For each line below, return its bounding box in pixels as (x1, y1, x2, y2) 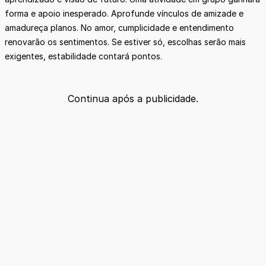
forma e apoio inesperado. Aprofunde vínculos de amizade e (5, 8, 243, 18)
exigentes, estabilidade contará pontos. (5, 50, 164, 61)
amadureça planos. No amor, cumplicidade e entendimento (5, 22, 234, 33)
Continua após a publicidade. (68, 93, 198, 104)
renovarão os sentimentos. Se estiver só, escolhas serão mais (5, 36, 246, 47)
